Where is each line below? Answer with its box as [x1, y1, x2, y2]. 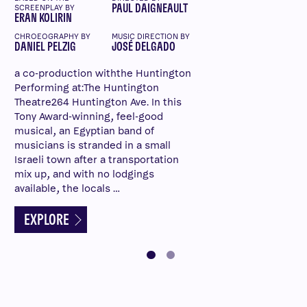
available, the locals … [14, 182, 120, 195]
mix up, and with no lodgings [14, 167, 154, 181]
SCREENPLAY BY [14, 3, 75, 12]
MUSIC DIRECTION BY [112, 32, 190, 41]
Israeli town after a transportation [14, 153, 179, 167]
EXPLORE [23, 212, 72, 228]
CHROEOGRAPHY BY [14, 32, 90, 41]
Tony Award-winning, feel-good [14, 110, 163, 123]
